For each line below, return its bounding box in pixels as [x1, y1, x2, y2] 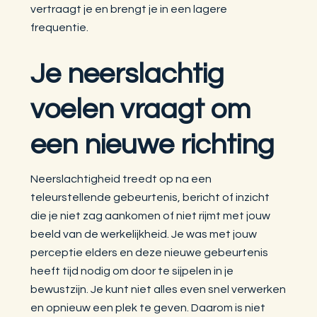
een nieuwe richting [30, 129, 275, 159]
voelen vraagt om [30, 94, 251, 124]
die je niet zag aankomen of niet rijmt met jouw [30, 209, 271, 221]
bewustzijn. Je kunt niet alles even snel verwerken [30, 283, 287, 295]
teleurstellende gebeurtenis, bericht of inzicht [30, 191, 270, 203]
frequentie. [30, 21, 89, 33]
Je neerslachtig [30, 59, 225, 88]
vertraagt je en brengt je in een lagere [30, 3, 228, 15]
